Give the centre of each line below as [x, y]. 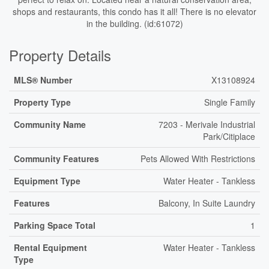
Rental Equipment [50, 247]
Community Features [56, 159]
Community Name [50, 124]
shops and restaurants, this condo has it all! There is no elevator [134, 11]
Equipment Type [47, 181]
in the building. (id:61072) [134, 23]
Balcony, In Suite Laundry [207, 203]
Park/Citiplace [229, 136]
